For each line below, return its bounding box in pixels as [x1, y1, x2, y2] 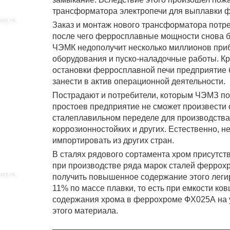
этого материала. [52, 206, 118, 215]
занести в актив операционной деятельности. [52, 77, 225, 86]
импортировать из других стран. [52, 136, 174, 145]
